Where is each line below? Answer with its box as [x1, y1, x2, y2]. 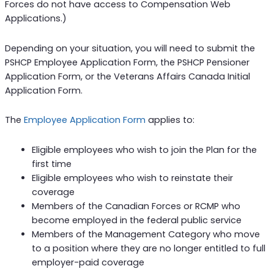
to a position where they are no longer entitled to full [31, 242, 265, 254]
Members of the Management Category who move [31, 228, 260, 240]
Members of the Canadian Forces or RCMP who [31, 199, 240, 212]
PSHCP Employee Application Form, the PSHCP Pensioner [4, 56, 250, 68]
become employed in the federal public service [31, 213, 242, 226]
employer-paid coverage [31, 256, 144, 268]
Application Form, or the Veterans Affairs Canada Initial [4, 70, 250, 83]
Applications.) [4, 12, 67, 24]
